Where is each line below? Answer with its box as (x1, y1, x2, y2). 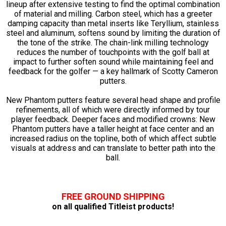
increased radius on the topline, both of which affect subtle (10, 133, 216, 143)
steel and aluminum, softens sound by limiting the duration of (6, 28, 220, 38)
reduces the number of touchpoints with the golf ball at (17, 47, 209, 57)
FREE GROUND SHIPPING (61, 191, 165, 202)
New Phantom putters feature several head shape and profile (6, 95, 220, 105)
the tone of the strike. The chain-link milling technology (17, 37, 209, 47)
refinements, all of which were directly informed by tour (16, 104, 210, 115)
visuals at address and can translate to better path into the (11, 143, 215, 153)
